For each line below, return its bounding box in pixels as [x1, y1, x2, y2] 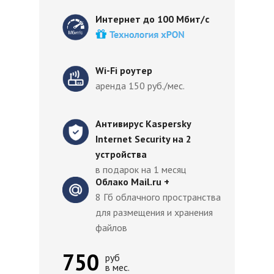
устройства [95, 148, 147, 160]
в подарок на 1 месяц [95, 163, 186, 176]
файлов [95, 221, 127, 234]
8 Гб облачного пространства [95, 191, 221, 203]
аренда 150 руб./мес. [95, 80, 187, 92]
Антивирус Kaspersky [95, 117, 191, 130]
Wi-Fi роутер [95, 64, 155, 76]
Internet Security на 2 [95, 133, 191, 145]
